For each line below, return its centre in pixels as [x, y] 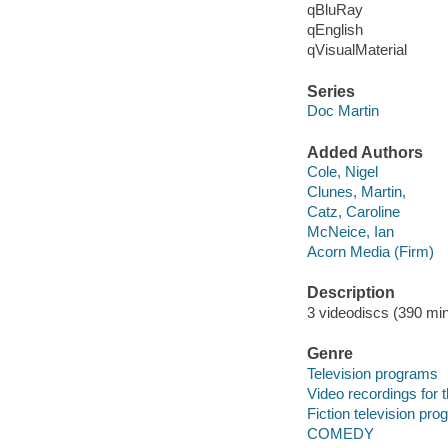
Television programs [372, 373]
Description [350, 293]
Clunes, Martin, [356, 192]
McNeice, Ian [350, 232]
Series [330, 91]
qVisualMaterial [356, 50]
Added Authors [364, 152]
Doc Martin [342, 111]
